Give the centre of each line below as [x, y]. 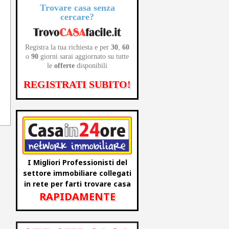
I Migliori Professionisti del [77, 163]
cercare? [77, 17]
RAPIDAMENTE [77, 197]
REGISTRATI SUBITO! [77, 85]
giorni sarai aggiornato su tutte [84, 57]
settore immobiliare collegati [77, 173]
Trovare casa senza [77, 7]
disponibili [91, 66]
